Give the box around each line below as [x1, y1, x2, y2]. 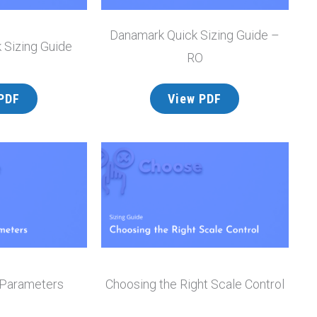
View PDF [168, 91, 222, 107]
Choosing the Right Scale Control [105, 277, 284, 292]
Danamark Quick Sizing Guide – [110, 28, 280, 43]
